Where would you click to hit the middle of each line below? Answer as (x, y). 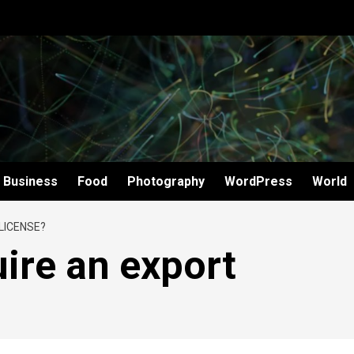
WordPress (258, 181)
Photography (166, 181)
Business (30, 181)
